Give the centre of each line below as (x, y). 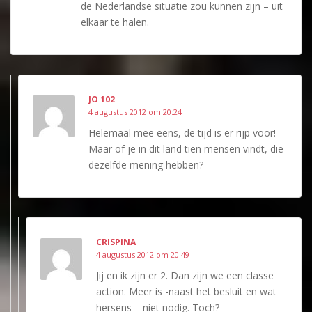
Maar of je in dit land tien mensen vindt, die (186, 148)
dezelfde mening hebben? (146, 164)
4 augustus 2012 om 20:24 (135, 111)
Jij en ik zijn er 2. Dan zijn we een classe (185, 275)
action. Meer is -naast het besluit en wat (186, 291)
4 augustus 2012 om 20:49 (143, 254)
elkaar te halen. (115, 22)
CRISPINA (116, 242)
